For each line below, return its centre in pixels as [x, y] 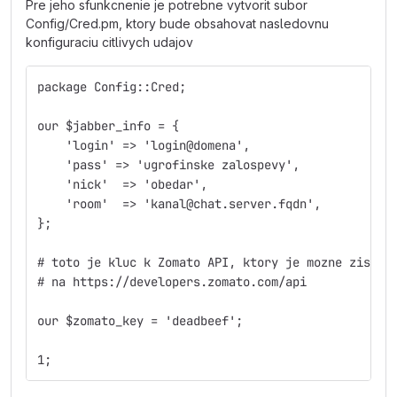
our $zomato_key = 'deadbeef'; [140, 321]
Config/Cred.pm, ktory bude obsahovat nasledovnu [177, 23]
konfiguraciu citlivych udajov [109, 42]
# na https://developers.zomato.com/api [172, 282]
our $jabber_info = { [108, 126]
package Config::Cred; [112, 87]
